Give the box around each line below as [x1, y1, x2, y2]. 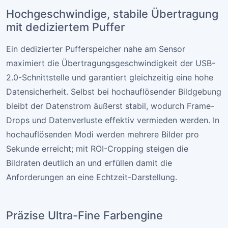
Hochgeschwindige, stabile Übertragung [6, 7, 218, 21]
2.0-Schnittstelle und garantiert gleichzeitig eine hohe [6, 72, 213, 83]
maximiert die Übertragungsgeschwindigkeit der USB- [6, 58, 215, 69]
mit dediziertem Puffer [6, 20, 125, 34]
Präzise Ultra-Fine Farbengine [6, 209, 163, 222]
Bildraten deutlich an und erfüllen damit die [6, 158, 172, 168]
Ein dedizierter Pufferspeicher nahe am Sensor [6, 44, 185, 54]
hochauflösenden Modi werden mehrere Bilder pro [6, 129, 199, 140]
